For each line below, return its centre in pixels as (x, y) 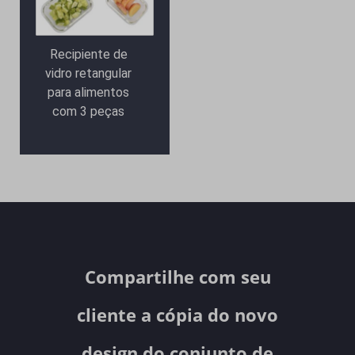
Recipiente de (88, 55)
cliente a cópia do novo (177, 315)
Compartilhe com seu (177, 277)
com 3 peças (88, 112)
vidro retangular (88, 74)
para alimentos (88, 93)
